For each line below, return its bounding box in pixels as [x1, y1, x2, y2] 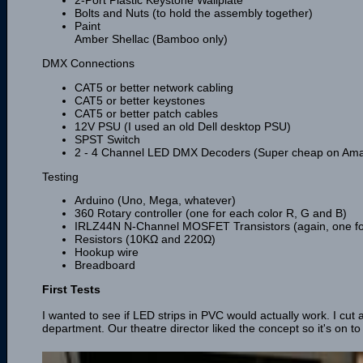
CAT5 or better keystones [75, 93, 205, 107]
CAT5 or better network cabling [75, 80, 233, 94]
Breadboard [75, 258, 135, 272]
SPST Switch [75, 132, 140, 146]
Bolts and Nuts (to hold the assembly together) [75, 6, 313, 19]
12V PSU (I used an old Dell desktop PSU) [75, 119, 291, 133]
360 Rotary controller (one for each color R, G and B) [75, 207, 347, 220]
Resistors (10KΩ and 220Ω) [75, 233, 216, 246]
